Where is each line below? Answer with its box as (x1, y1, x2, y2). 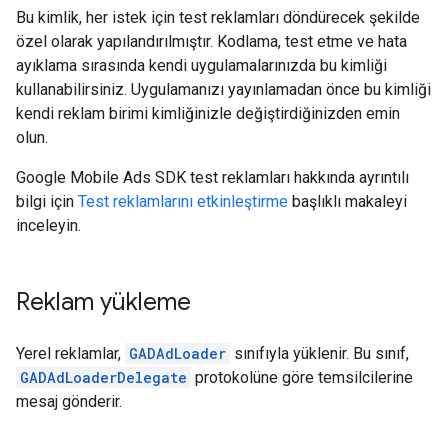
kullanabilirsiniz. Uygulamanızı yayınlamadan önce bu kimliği (16, 80, 431, 99)
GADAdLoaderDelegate (20, 368, 187, 387)
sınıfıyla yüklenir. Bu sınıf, (230, 344, 409, 363)
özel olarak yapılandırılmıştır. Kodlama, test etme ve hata (16, 32, 407, 51)
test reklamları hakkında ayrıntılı (186, 168, 409, 187)
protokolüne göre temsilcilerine (191, 368, 413, 387)
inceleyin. (16, 216, 81, 235)
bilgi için (16, 192, 78, 211)
